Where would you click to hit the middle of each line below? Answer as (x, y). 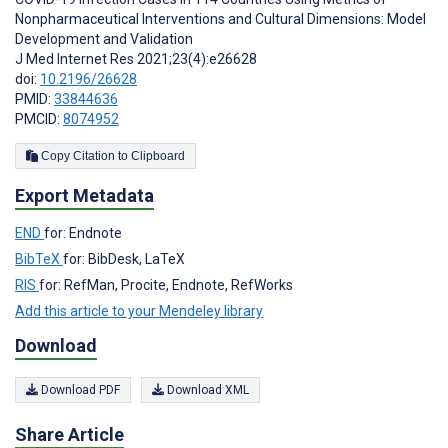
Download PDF (79, 389)
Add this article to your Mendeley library (139, 310)
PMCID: (39, 118)
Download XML (206, 389)
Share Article (69, 434)
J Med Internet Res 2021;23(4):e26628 (136, 58)
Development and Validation (104, 38)
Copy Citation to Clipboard (158, 155)
